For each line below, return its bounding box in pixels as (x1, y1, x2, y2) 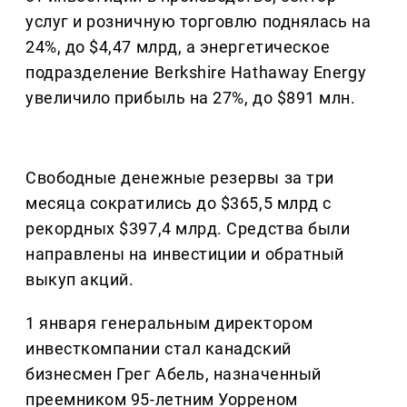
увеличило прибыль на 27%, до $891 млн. (25, 88, 356, 108)
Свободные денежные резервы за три (25, 168, 334, 188)
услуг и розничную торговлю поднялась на (25, 12, 372, 32)
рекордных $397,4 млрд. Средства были (25, 219, 351, 239)
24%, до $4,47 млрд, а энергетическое (25, 37, 331, 57)
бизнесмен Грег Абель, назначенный (25, 364, 322, 384)
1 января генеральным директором (25, 313, 313, 333)
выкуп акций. (25, 270, 134, 290)
